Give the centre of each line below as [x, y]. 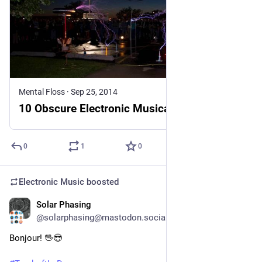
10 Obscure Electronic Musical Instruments [127, 108]
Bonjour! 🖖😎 [37, 238]
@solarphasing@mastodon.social [102, 217]
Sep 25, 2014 [94, 92]
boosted [101, 182]
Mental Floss [42, 92]
